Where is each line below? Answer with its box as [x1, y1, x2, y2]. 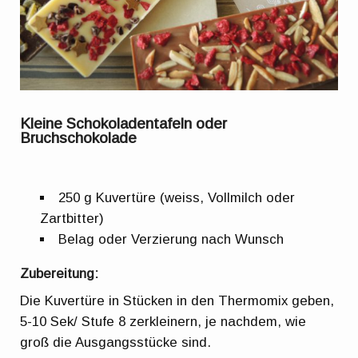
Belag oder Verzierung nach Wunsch [58, 231, 284, 247]
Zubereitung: [20, 265, 99, 281]
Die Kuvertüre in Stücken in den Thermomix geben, [20, 293, 335, 309]
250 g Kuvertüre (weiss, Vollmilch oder [58, 189, 296, 205]
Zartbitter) [40, 210, 105, 226]
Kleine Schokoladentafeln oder [20, 115, 228, 133]
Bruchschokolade [20, 129, 137, 147]
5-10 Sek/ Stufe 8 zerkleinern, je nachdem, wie [20, 314, 307, 330]
